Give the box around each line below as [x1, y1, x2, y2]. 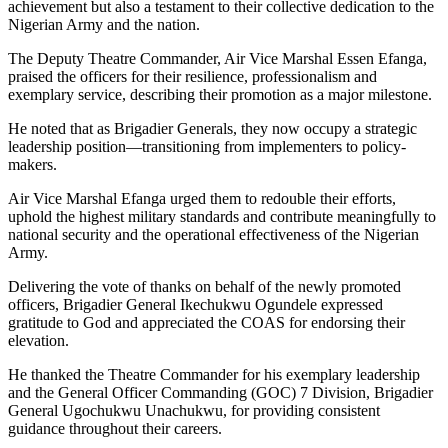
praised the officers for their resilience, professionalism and [8, 68, 377, 86]
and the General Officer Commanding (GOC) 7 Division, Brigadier [8, 384, 433, 402]
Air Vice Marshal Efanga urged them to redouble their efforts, [8, 190, 396, 208]
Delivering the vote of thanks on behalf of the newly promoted [8, 278, 401, 296]
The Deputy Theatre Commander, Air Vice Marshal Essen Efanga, [8, 50, 427, 68]
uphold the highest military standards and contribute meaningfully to [8, 208, 436, 226]
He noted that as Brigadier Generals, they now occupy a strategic [8, 120, 417, 138]
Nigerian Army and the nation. [8, 16, 200, 34]
